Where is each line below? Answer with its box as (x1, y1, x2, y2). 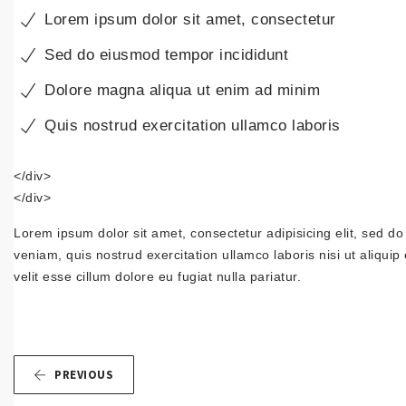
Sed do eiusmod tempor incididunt (44, 46, 288, 63)
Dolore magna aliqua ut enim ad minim (44, 82, 320, 99)
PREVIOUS (54, 367, 113, 382)
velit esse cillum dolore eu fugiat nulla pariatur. (14, 269, 301, 284)
